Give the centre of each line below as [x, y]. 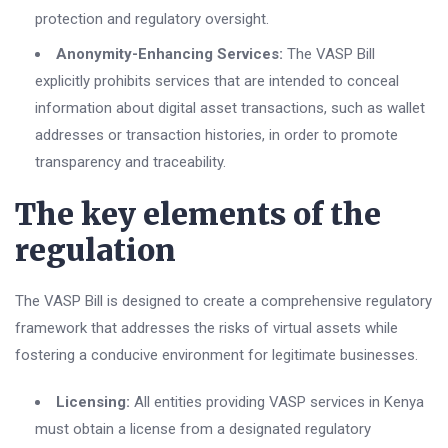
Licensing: [93, 402]
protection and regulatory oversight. [152, 19]
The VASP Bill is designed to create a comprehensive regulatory [223, 301]
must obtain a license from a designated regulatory [203, 429]
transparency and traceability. [130, 162]
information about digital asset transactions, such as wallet [230, 108]
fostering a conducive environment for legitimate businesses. [216, 355]
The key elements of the [198, 214]
